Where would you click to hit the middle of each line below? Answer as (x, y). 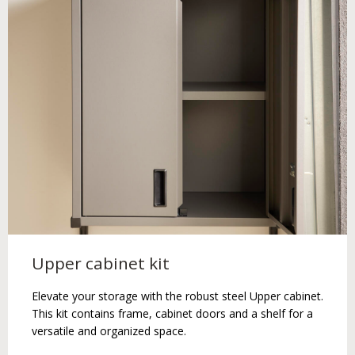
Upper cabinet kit (101, 263)
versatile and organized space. (109, 330)
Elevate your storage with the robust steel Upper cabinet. (177, 296)
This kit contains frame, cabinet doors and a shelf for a (172, 313)
